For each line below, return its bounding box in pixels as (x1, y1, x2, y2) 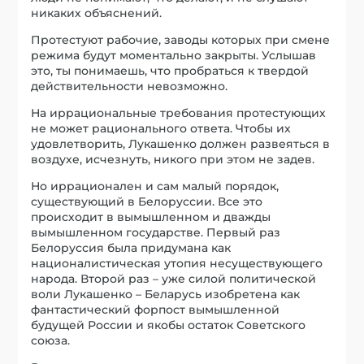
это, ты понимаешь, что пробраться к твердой (31, 63, 310, 79)
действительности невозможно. (31, 79, 228, 94)
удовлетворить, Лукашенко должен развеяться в (31, 136, 331, 152)
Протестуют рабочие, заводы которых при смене (31, 32, 331, 48)
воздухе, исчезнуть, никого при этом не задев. (31, 152, 315, 167)
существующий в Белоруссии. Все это (31, 194, 263, 210)
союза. (31, 333, 71, 349)
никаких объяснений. (31, 6, 162, 21)
